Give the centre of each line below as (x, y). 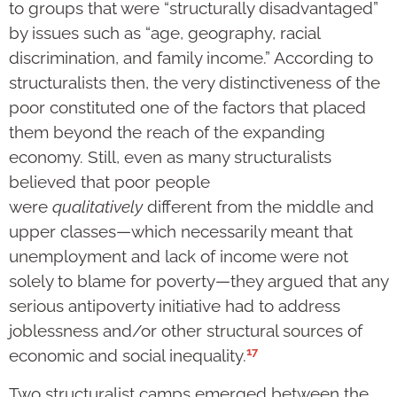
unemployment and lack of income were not (179, 256)
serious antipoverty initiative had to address (175, 305)
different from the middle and (258, 206)
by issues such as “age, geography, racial (164, 32)
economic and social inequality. (128, 356)
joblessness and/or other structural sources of (186, 330)
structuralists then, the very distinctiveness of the (195, 82)
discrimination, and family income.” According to (191, 57)
